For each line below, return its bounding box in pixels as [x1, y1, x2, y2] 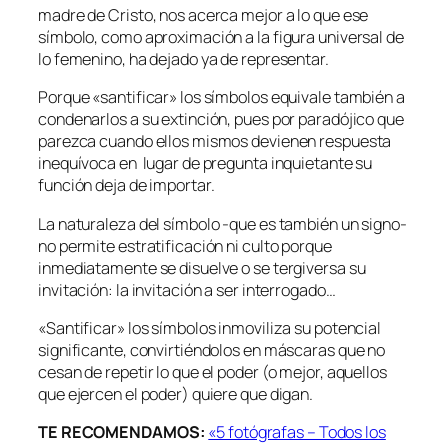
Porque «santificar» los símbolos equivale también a [38, 86, 405, 109]
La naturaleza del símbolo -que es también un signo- [38, 212, 407, 235]
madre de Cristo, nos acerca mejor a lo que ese [38, 4, 369, 27]
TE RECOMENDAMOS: [38, 421, 206, 444]
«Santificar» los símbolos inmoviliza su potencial [38, 316, 382, 339]
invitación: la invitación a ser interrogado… [38, 278, 336, 301]
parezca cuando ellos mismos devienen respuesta [38, 130, 392, 153]
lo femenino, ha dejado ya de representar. [38, 48, 329, 71]
